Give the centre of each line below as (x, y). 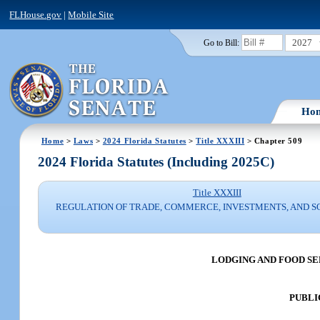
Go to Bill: (221, 42)
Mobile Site (91, 14)
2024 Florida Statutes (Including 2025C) (156, 162)
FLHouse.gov (36, 14)
